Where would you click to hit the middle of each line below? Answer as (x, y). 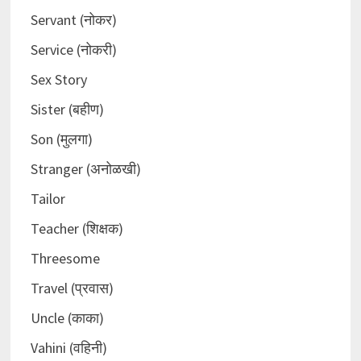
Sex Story (58, 80)
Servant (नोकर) (73, 20)
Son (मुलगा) (61, 139)
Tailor (48, 199)
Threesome (65, 259)
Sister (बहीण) (67, 110)
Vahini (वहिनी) (68, 348)
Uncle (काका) (67, 318)
